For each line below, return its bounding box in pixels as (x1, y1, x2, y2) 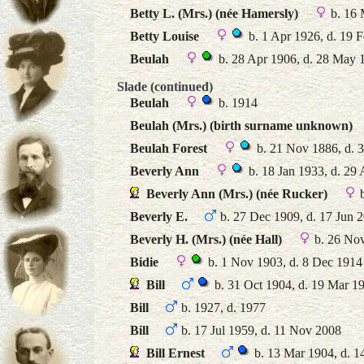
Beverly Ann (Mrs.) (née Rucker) (146, 187, 327, 201)
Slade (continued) (117, 80, 213, 93)
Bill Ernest (146, 346, 205, 360)
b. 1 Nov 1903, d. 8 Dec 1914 (205, 255, 362, 269)
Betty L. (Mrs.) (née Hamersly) (130, 6, 298, 20)
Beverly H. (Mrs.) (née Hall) (130, 232, 282, 246)
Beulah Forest (130, 141, 207, 155)
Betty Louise (130, 29, 199, 43)
